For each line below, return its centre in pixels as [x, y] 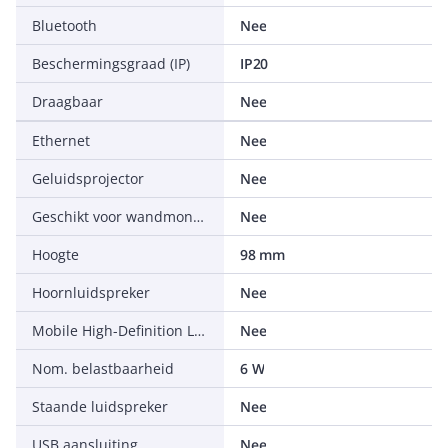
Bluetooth [64, 25]
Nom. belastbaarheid [103, 368]
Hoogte [55, 254]
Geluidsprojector [88, 178]
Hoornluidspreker [91, 292]
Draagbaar [67, 101]
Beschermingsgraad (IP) [111, 63]
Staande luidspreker [100, 406]
